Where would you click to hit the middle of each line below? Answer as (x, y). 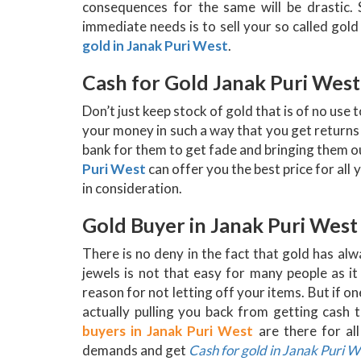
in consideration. (132, 188)
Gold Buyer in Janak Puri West (220, 224)
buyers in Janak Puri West (168, 330)
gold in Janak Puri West (155, 45)
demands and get (135, 350)
